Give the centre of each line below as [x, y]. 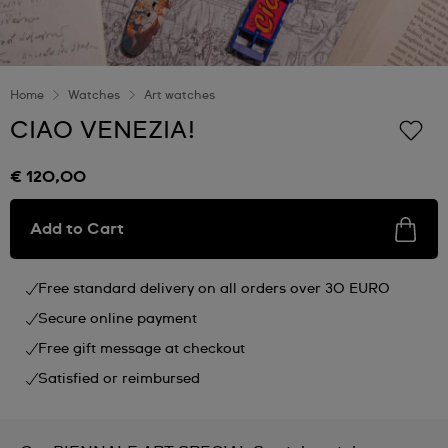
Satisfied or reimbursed [119, 379]
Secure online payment [117, 319]
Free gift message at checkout [141, 349]
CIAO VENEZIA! [103, 131]
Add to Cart [77, 229]
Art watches [179, 96]
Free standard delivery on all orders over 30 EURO [214, 289]
